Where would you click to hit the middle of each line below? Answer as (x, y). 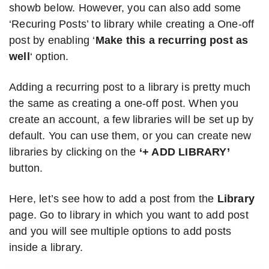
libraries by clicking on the (74, 152)
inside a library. (46, 247)
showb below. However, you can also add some (125, 8)
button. (26, 168)
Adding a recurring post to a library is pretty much (130, 87)
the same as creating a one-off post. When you (124, 103)
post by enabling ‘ (52, 40)
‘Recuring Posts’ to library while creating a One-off (132, 24)
